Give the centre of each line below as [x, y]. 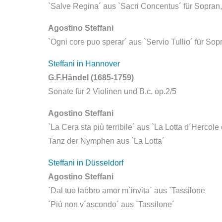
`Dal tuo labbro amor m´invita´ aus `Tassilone [127, 191]
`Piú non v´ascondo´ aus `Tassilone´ [111, 204]
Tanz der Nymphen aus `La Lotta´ [106, 141]
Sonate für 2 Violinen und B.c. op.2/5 [112, 91]
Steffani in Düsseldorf [86, 163]
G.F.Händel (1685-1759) [91, 78]
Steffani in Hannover [84, 64]
